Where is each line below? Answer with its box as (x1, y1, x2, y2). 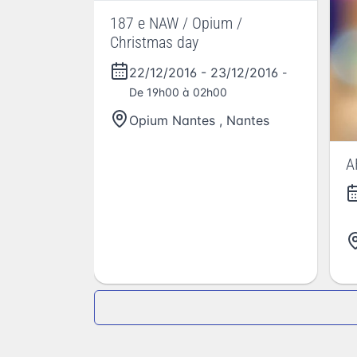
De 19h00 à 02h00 (129, 85, 227, 99)
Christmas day (110, 33, 198, 52)
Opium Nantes (129, 112, 215, 128)
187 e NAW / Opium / (110, 14, 242, 33)
